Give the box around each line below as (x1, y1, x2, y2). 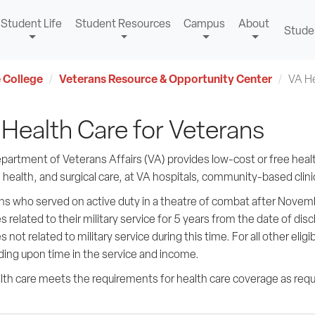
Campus (184, 16, 226, 31)
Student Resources (75, 16, 171, 31)
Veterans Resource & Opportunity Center (58, 71, 272, 86)
